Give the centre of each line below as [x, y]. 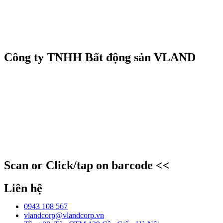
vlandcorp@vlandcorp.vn [64, 215]
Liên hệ [23, 188]
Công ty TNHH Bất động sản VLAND [100, 57]
